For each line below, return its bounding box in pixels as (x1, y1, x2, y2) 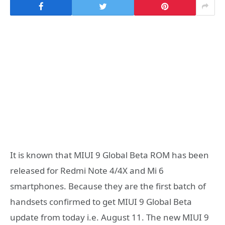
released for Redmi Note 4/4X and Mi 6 (10, 165, 164, 177)
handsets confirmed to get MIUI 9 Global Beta (10, 196, 192, 208)
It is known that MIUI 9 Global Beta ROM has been (10, 149, 209, 161)
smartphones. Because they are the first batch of (10, 180, 206, 192)
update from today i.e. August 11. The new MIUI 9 (10, 211, 209, 223)
